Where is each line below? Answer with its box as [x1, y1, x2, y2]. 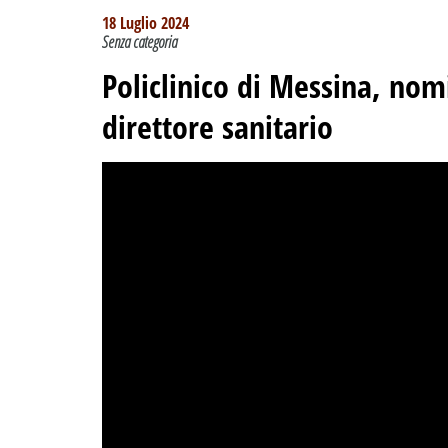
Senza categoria [102, 31, 177, 54]
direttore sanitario [102, 105, 333, 149]
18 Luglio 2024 [102, 12, 189, 35]
